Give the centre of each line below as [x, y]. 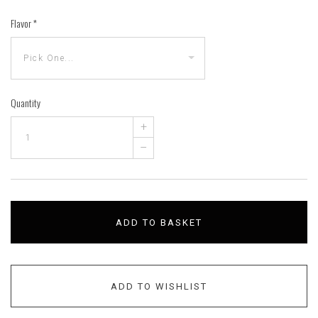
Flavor [22, 23]
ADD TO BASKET [159, 223]
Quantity [26, 103]
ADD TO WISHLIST [159, 287]
